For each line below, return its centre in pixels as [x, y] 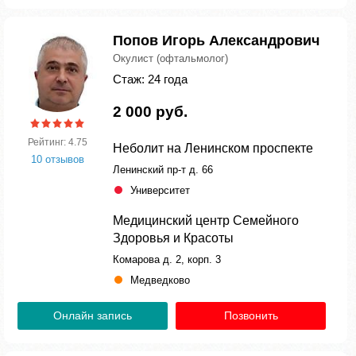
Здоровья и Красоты [173, 238]
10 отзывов [57, 159]
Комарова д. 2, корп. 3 [167, 259]
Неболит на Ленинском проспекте [213, 148]
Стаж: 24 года [150, 79]
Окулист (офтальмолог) [170, 58]
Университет [160, 190]
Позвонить [251, 315]
